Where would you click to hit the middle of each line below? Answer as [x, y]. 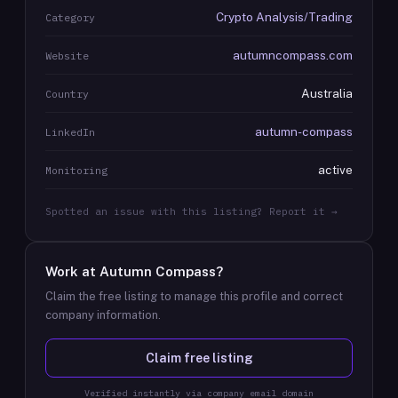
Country [67, 94]
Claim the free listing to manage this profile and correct [194, 296]
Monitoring [76, 170]
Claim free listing [199, 358]
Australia [327, 93]
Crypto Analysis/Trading [284, 17]
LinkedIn [70, 132]
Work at [72, 271]
